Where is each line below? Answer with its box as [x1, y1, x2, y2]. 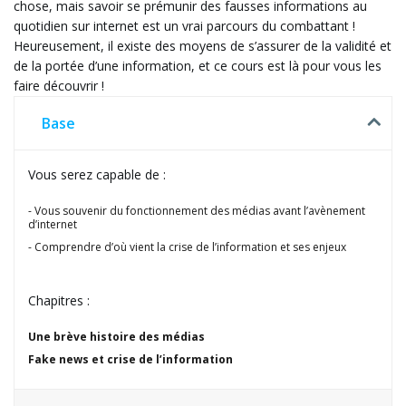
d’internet [28, 217, 77, 232]
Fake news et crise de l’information [28, 352, 233, 367]
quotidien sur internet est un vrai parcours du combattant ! [14, 17, 355, 34]
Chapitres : [28, 292, 90, 309]
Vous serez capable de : [28, 166, 166, 183]
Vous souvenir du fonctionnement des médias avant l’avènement [34, 203, 365, 218]
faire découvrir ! [14, 77, 104, 94]
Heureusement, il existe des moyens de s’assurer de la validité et [14, 37, 391, 54]
